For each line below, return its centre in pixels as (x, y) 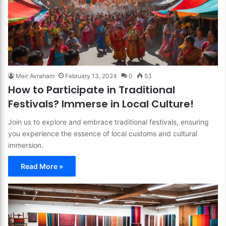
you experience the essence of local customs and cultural (103, 133)
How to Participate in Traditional (92, 90)
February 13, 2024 (91, 76)
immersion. (26, 145)
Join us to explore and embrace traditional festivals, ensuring (108, 122)
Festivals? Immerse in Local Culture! (101, 104)
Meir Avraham (35, 76)
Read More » (42, 166)
